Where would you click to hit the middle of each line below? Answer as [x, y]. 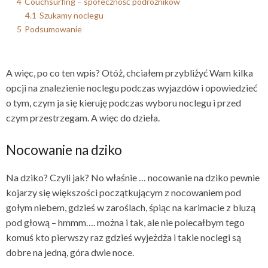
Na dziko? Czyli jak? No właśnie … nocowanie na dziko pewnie [133, 177]
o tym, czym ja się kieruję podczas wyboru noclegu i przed [124, 103]
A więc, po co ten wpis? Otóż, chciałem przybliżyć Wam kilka [130, 73]
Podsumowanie [53, 29]
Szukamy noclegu [71, 15]
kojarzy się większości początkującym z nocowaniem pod [124, 192]
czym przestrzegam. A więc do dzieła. [83, 118]
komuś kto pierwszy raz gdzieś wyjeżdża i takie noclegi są [124, 237]
